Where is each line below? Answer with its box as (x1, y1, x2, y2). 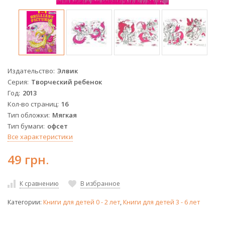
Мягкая (52, 110, 77, 120)
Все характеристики (8, 132, 73, 141)
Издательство (8, 66, 53, 75)
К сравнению (20, 179, 59, 188)
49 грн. (8, 151, 49, 168)
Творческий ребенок (31, 77, 102, 86)
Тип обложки (8, 110, 48, 120)
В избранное (80, 179, 120, 188)
